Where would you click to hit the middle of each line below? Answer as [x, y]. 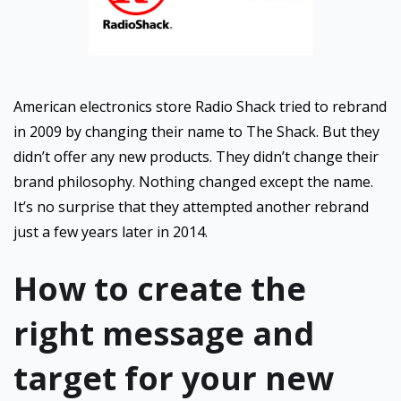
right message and [164, 333]
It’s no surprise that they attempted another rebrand [191, 207]
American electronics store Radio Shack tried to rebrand [200, 107]
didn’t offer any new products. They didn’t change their [196, 157]
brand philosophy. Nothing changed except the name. [193, 182]
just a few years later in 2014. [111, 232]
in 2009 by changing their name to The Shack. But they [196, 132]
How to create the [160, 289]
